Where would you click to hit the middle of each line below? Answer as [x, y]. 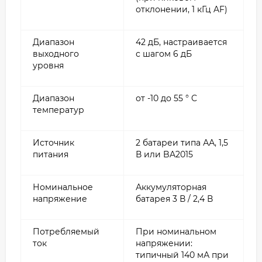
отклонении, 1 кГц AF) [182, 9]
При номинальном [176, 231]
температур [58, 110]
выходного [56, 54]
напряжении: [164, 243]
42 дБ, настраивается [181, 42]
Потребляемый [66, 231]
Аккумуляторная [171, 187]
